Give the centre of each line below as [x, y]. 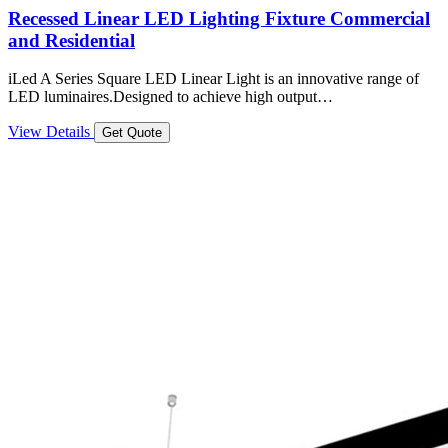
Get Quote [132, 133]
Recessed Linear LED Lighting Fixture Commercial [219, 18]
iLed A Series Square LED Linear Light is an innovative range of [213, 79]
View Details [51, 132]
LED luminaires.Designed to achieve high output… [170, 97]
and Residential [71, 40]
